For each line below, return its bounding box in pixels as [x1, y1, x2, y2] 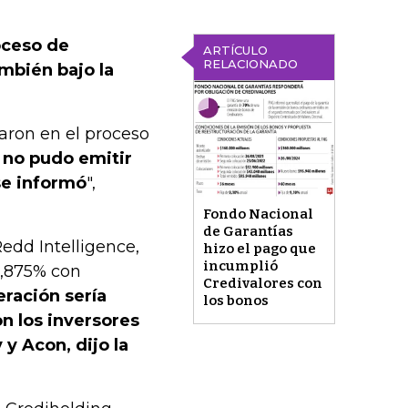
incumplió [202, 258, 278, 275]
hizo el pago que [202, 240, 316, 258]
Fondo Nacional [202, 206, 313, 223]
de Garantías [202, 223, 293, 240]
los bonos [202, 292, 269, 310]
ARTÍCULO [202, 43, 268, 57]
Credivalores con [202, 275, 322, 292]
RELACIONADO [202, 56, 298, 71]
